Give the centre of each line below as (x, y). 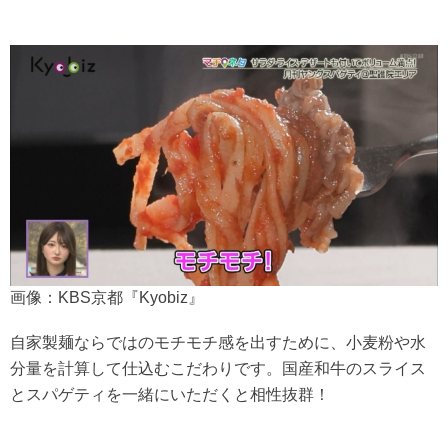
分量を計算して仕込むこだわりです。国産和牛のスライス (218, 368)
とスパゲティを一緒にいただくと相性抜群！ (170, 394)
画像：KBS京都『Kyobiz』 (107, 297)
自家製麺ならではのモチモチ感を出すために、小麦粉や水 (218, 342)
